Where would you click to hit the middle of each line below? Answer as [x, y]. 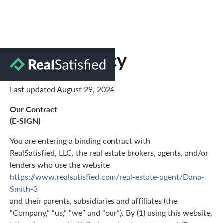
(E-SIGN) [25, 121]
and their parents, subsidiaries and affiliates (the [94, 201]
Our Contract [34, 109]
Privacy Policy [68, 59]
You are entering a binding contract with [80, 141]
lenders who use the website [60, 165]
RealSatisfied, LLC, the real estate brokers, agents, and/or [109, 153]
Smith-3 [24, 189]
